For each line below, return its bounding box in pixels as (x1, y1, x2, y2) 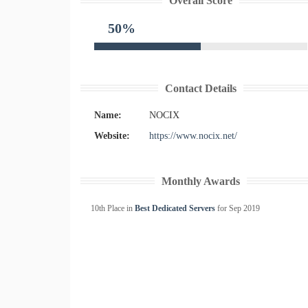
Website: (94, 131, 130, 141)
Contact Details (165, 82, 236, 94)
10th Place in (91, 203, 135, 213)
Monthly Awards (162, 175, 240, 187)
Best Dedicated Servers (135, 203, 215, 213)
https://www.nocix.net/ (149, 131, 237, 141)
